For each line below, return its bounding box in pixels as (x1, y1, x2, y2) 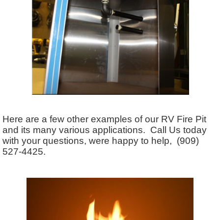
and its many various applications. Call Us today (2, 124, 207, 135)
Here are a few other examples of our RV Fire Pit (2, 113, 206, 124)
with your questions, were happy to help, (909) (2, 135, 199, 146)
